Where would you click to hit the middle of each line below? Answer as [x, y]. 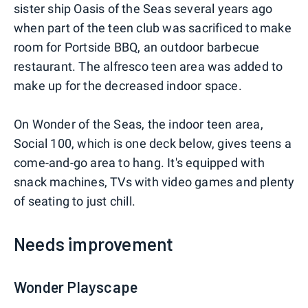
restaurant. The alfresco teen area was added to [148, 67]
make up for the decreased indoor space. [128, 86]
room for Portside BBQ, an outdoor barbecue [137, 47]
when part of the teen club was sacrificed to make [153, 28]
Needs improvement [94, 244]
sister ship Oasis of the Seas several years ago [143, 9]
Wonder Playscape [76, 287]
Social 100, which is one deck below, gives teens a [153, 144]
